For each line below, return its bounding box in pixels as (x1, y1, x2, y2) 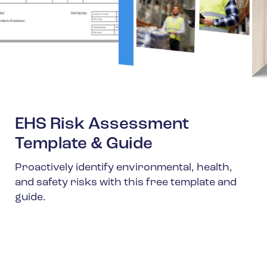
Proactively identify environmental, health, (15, 162, 232, 174)
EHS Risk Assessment (15, 116, 189, 133)
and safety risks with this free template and (15, 177, 237, 189)
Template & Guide (15, 136, 153, 153)
